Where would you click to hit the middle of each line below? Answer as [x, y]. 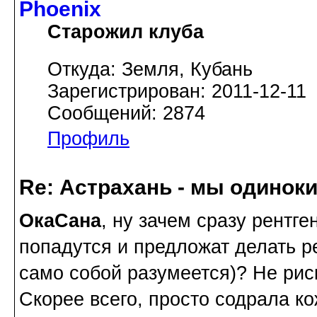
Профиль [88, 139]
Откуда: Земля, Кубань [150, 70]
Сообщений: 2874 [126, 114]
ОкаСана [60, 220]
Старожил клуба [126, 32]
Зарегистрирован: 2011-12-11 [177, 92]
